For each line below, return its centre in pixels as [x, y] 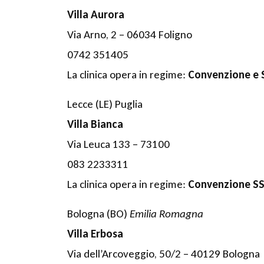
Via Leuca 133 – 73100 [118, 144]
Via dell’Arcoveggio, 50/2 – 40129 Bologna [164, 253]
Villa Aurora [96, 14]
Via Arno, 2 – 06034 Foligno [130, 34]
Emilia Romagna [166, 213]
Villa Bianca [95, 124]
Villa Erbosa [95, 233]
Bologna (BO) [98, 213]
